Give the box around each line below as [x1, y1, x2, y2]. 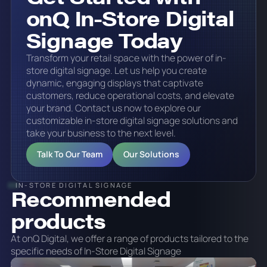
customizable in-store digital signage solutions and [26, 113, 238, 127]
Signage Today [26, 24, 183, 54]
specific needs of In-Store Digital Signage [10, 244, 181, 258]
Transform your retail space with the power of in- [26, 51, 226, 64]
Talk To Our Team [36, 148, 103, 160]
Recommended [10, 184, 170, 213]
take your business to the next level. [26, 126, 176, 139]
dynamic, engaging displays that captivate [26, 76, 203, 89]
